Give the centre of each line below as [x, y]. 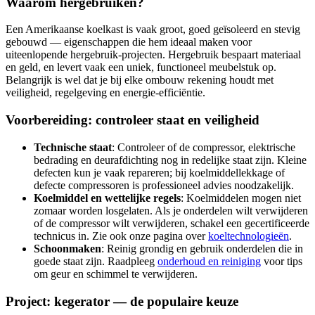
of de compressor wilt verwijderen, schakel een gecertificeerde [172, 223]
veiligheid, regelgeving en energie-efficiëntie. [105, 93]
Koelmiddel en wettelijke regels [107, 198]
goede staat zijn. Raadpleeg [96, 261]
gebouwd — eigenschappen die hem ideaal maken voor [129, 42]
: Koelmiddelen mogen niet [241, 198]
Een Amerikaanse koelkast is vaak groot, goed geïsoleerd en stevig [153, 30]
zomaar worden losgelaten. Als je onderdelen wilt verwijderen [171, 210]
